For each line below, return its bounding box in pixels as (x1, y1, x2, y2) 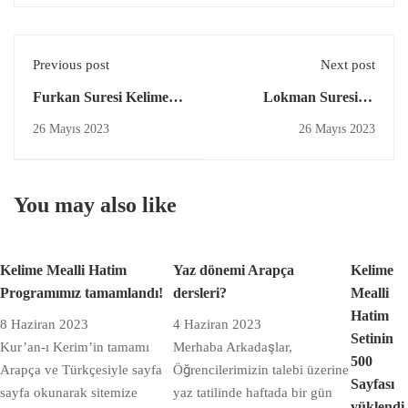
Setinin (351, 330, 393, 346)
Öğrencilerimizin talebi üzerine (172, 362, 349, 377)
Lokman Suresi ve (263, 88, 375, 105)
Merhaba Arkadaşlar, (172, 339, 292, 354)
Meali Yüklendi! (33, 111, 133, 127)
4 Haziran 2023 (172, 316, 261, 331)
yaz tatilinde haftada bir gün (172, 384, 332, 400)
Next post (321, 56, 375, 72)
